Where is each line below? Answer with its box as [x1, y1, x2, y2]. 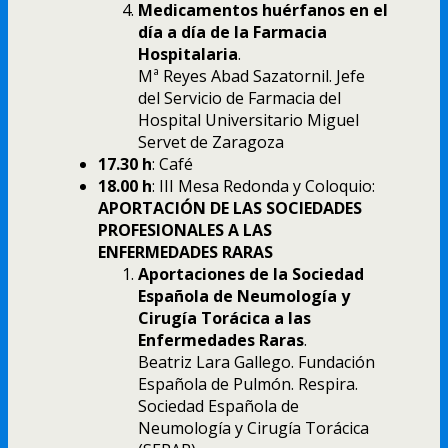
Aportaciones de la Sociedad [138, 262, 364, 285]
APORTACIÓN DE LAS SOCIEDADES [98, 196, 362, 219]
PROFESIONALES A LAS [98, 218, 272, 241]
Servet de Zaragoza [138, 130, 284, 153]
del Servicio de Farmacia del [138, 86, 341, 109]
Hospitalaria [138, 42, 238, 65]
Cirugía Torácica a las [138, 306, 311, 329]
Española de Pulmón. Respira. [138, 372, 358, 395]
